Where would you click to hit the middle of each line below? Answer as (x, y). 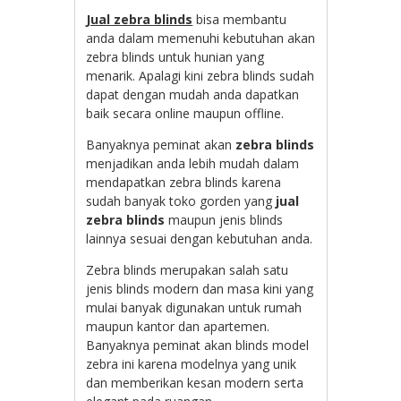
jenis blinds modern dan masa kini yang (200, 288)
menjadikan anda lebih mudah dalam (193, 163)
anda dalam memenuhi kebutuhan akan (201, 38)
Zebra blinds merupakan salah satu (188, 269)
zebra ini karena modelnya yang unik (192, 363)
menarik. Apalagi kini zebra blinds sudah (200, 75)
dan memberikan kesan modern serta (195, 382)
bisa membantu (240, 19)
